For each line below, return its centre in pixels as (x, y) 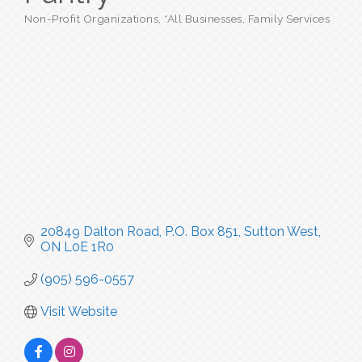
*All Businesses (203, 19)
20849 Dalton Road (100, 232)
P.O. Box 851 (202, 232)
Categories (52, 27)
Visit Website (79, 312)
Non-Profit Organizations (91, 19)
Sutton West (281, 232)
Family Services (288, 19)
